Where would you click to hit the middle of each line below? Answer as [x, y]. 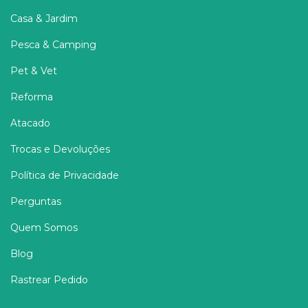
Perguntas [36, 201]
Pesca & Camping [53, 44]
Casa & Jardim [44, 18]
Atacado [30, 123]
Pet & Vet [34, 70]
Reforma [32, 97]
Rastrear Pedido [49, 279]
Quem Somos [44, 227]
